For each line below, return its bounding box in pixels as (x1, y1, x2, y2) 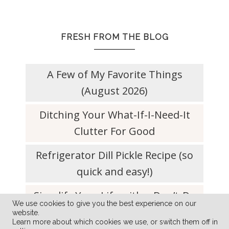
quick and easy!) (76, 165, 153, 179)
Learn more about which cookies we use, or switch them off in (12, 217, 218, 226)
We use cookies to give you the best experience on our (12, 199, 196, 208)
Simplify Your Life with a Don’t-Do (33, 189, 196, 203)
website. (12, 208, 39, 217)
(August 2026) (81, 84, 148, 98)
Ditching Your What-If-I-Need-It (39, 108, 190, 122)
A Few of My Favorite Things (47, 67, 182, 82)
